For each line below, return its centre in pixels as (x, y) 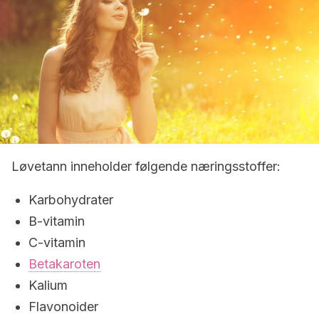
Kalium (48, 285)
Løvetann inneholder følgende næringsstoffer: (146, 166)
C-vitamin (57, 242)
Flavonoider (63, 307)
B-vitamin (57, 221)
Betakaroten (64, 264)
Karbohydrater (71, 200)
